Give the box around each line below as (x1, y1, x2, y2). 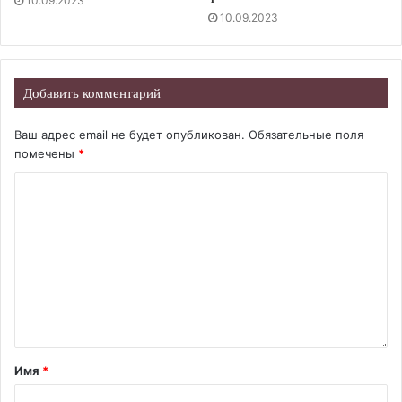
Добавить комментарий (23, 83, 161, 103)
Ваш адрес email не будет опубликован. (14, 127, 245, 143)
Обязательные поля (249, 127, 363, 143)
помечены (14, 146, 78, 162)
